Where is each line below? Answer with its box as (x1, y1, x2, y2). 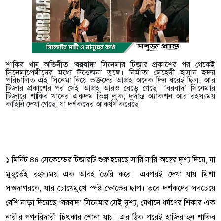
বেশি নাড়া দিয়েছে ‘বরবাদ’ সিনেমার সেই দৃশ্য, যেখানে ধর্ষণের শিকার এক (6, 198, 215, 208)
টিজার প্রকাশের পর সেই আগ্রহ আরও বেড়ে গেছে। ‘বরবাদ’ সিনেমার (6, 83, 215, 93)
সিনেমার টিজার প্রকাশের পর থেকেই (96, 60, 215, 70)
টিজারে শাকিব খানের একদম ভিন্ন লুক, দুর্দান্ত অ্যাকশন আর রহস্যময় (6, 91, 215, 101)
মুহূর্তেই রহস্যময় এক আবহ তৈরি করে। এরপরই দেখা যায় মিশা (6, 169, 215, 179)
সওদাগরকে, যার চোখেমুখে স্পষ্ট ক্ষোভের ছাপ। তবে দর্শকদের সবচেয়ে (6, 184, 215, 193)
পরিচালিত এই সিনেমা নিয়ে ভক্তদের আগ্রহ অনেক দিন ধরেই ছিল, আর (6, 75, 215, 85)
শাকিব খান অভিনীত (6, 60, 73, 70)
